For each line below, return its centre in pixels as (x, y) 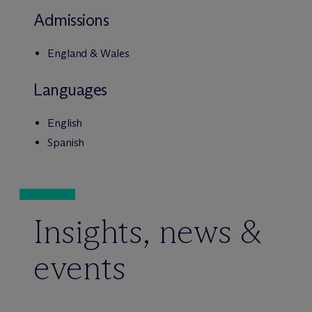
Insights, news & (148, 232)
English (65, 123)
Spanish (66, 142)
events (80, 268)
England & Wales (88, 53)
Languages (70, 89)
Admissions (71, 20)
